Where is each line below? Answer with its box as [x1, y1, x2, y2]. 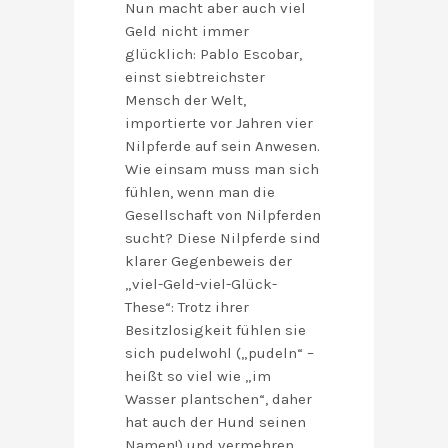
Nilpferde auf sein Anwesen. [125, 137, 320, 156]
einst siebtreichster [125, 68, 265, 87]
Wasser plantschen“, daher [125, 390, 312, 409]
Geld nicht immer [125, 22, 249, 41]
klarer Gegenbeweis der [125, 252, 292, 271]
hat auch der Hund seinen [125, 413, 306, 432]
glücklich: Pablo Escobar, [125, 45, 302, 64]
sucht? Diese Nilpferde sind [125, 229, 321, 248]
